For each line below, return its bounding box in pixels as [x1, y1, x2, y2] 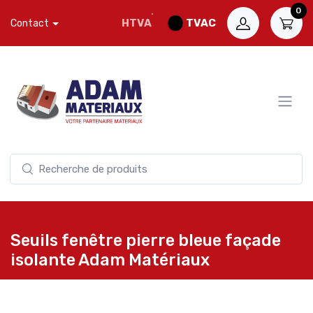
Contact [10, 17, 49, 29]
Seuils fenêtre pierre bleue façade [10, 231, 281, 251]
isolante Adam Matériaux [10, 250, 210, 270]
